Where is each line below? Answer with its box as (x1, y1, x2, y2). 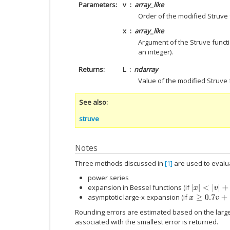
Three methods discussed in (75, 158, 165, 168)
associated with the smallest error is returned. (75, 217, 218, 227)
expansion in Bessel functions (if (88, 183, 191, 193)
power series (88, 173, 129, 183)
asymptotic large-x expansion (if (88, 193, 189, 202)
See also (79, 98, 106, 107)
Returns (78, 65, 103, 74)
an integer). (138, 47, 173, 57)
